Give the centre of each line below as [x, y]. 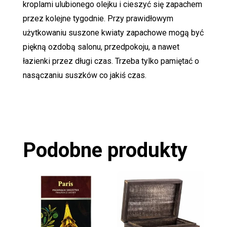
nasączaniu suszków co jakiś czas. [84, 75]
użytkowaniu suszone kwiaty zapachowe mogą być [113, 32]
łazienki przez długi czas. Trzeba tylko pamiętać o [111, 61]
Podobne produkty [105, 150]
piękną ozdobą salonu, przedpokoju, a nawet [101, 47]
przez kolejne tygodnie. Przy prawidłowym [98, 18]
